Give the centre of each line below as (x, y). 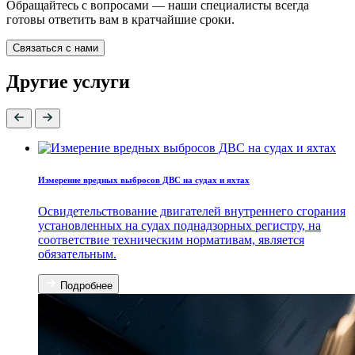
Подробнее (86, 286)
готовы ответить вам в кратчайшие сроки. (120, 19)
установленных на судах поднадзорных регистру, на (179, 226)
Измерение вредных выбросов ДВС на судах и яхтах (144, 180)
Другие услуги (68, 82)
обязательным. (77, 254)
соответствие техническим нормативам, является (171, 240)
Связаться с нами (55, 48)
